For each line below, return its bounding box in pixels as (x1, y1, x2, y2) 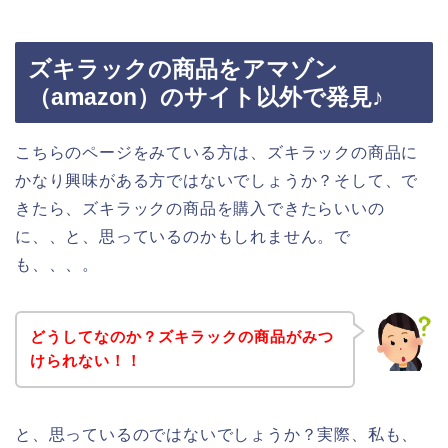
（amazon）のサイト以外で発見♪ (28, 83, 384, 110)
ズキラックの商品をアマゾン (28, 55, 338, 82)
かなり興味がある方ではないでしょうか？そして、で (15, 171, 419, 189)
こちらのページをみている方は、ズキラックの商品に (15, 143, 419, 161)
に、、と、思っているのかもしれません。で (15, 227, 352, 245)
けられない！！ (29, 352, 142, 370)
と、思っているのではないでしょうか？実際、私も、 (15, 426, 419, 444)
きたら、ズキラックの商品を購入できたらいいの (15, 199, 385, 217)
